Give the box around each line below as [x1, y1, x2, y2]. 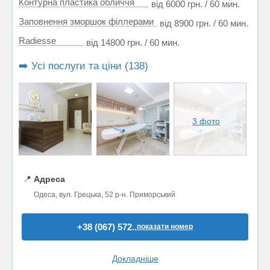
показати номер [137, 222, 193, 231]
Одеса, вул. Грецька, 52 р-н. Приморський [34, 190, 175, 199]
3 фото [192, 116, 221, 127]
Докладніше [111, 253, 159, 263]
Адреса [34, 174, 65, 184]
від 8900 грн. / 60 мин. [160, 18, 248, 28]
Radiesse [19, 36, 56, 46]
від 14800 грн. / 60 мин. [86, 37, 180, 48]
